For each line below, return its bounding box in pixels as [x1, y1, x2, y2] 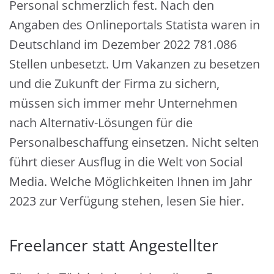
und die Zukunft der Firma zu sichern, [9, 75, 220, 92]
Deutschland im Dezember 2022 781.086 [9, 36, 237, 53]
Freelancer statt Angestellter [9, 234, 218, 256]
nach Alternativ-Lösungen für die [9, 114, 193, 131]
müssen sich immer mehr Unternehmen [9, 95, 237, 111]
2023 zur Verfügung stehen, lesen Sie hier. [9, 193, 244, 209]
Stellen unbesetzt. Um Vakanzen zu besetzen [9, 56, 260, 72]
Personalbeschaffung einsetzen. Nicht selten [9, 134, 259, 150]
